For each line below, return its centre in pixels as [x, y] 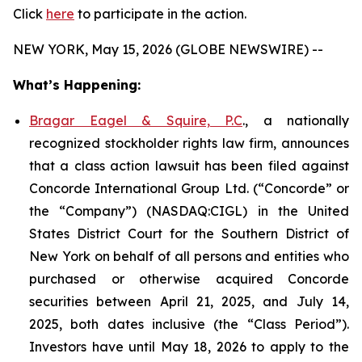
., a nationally [296, 120]
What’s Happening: [77, 85]
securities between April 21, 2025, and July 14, [189, 301]
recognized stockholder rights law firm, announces [189, 143]
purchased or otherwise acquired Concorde [189, 279]
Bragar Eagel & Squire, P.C [136, 120]
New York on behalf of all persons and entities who [189, 256]
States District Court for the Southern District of [189, 234]
